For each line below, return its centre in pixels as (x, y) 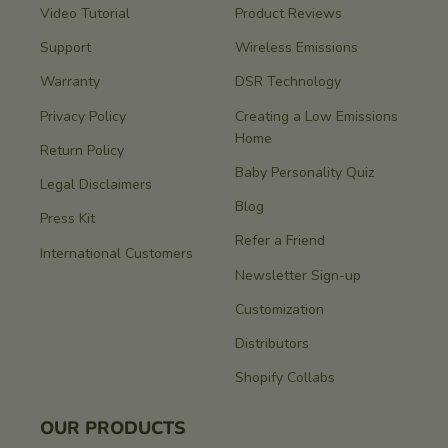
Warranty (70, 82)
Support (65, 48)
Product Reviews (288, 13)
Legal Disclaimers (96, 185)
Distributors (272, 344)
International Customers (116, 253)
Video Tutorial (85, 13)
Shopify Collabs (285, 378)
